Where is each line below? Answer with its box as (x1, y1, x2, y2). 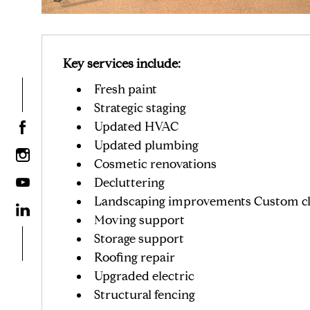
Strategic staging (93, 100, 186, 116)
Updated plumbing (93, 137, 199, 153)
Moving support (93, 212, 185, 228)
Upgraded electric (93, 268, 194, 284)
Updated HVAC (93, 118, 179, 134)
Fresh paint (93, 81, 157, 97)
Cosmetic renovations (93, 156, 217, 172)
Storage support (93, 230, 184, 246)
